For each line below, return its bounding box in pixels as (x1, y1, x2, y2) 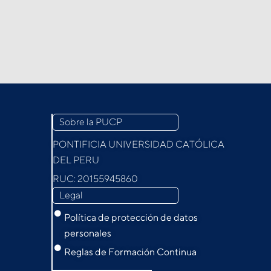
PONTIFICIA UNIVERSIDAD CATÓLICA (53, 138, 224, 150)
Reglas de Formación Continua (64, 246, 197, 258)
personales (64, 227, 111, 239)
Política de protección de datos (64, 211, 198, 223)
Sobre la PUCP (59, 116, 122, 128)
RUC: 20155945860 (53, 172, 138, 184)
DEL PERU (53, 154, 99, 166)
